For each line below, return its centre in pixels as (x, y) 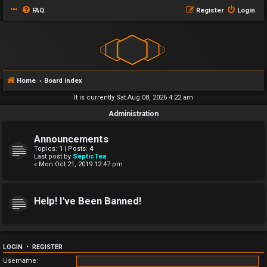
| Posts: (76, 149)
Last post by (53, 156)
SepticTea (89, 156)
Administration (133, 114)
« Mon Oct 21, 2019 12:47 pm (78, 164)
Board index (63, 81)
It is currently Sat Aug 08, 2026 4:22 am (133, 97)
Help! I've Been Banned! (88, 201)
